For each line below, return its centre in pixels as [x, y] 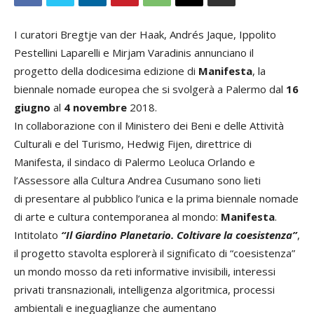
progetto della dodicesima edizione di [106, 70]
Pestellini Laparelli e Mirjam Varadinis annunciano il [134, 52]
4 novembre [95, 107]
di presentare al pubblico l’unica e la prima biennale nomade [156, 198]
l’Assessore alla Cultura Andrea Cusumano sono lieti [137, 180]
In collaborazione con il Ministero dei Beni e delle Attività [149, 125]
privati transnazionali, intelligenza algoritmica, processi [144, 289]
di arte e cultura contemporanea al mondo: [117, 216]
